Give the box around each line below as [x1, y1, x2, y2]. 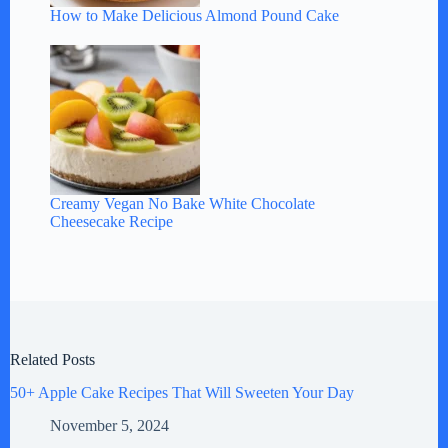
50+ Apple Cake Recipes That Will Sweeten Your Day [10, 384, 354, 402]
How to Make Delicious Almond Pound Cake [50, 7, 339, 25]
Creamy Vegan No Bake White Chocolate [50, 195, 315, 213]
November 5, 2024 [50, 416, 169, 434]
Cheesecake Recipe [50, 213, 173, 231]
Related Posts [10, 351, 95, 369]
